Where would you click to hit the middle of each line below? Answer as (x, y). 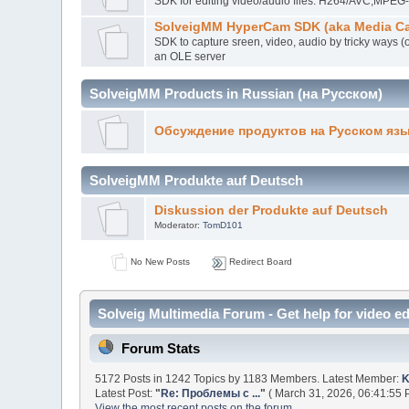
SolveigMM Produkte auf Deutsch (197, 180)
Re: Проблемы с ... (211, 393)
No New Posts (158, 261)
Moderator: (178, 225)
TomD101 (222, 225)
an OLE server (189, 56)
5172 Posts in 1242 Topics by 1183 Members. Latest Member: (249, 378)
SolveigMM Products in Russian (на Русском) (236, 93)
